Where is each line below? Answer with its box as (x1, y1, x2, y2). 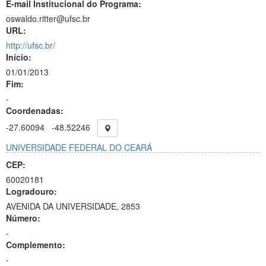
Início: (6, 51, 31, 63)
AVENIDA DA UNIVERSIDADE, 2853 (6, 200, 140, 212)
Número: (6, 212, 40, 224)
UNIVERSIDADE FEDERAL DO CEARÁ (6, 141, 152, 153)
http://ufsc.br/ (6, 39, 55, 51)
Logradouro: (6, 185, 57, 197)
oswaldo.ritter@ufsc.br (6, 12, 90, 24)
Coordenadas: (6, 104, 64, 116)
